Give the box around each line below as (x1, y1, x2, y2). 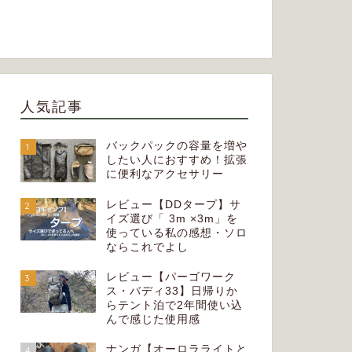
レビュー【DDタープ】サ (105, 198, 241, 211)
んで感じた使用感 (105, 313, 200, 325)
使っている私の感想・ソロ (105, 226, 247, 239)
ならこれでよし (105, 240, 189, 253)
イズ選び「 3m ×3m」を (105, 212, 238, 225)
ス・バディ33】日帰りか (105, 284, 238, 297)
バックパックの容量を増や (105, 140, 247, 152)
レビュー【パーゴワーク (105, 270, 236, 283)
